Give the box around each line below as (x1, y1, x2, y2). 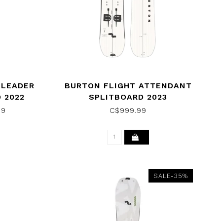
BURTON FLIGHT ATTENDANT (64, 81, 192, 91)
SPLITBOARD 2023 (89, 92, 168, 102)
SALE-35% (153, 172, 188, 180)
